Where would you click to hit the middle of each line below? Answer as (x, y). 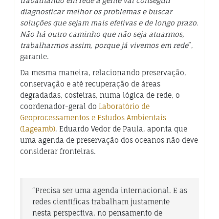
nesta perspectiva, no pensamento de (97, 213)
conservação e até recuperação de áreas (90, 84)
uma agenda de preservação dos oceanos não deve (109, 140)
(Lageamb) (38, 129)
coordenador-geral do (59, 106)
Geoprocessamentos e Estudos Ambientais (93, 117)
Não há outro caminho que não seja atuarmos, (102, 34)
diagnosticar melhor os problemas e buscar (96, 11)
